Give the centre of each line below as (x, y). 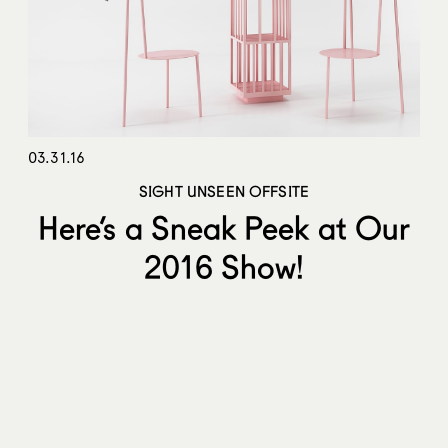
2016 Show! (224, 267)
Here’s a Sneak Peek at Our (224, 228)
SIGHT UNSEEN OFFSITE (224, 191)
